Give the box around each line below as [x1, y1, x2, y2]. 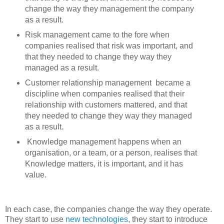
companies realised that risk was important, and [24, 41, 193, 50]
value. [24, 170, 46, 179]
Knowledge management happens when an [24, 137, 181, 146]
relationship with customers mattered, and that [24, 100, 187, 109]
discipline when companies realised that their [24, 89, 184, 98]
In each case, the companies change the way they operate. [5, 204, 212, 213]
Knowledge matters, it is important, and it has [24, 159, 183, 168]
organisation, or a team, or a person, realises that [24, 148, 197, 157]
